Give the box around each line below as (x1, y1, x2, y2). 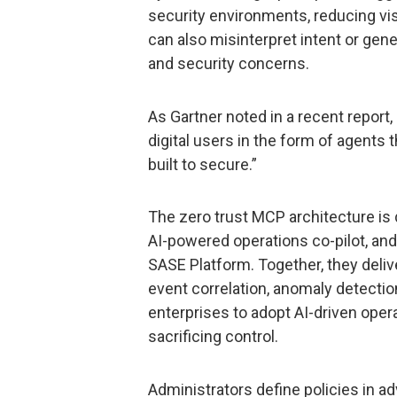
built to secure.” (148, 154, 257, 174)
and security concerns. (148, 54, 309, 74)
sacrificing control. (148, 327, 278, 346)
